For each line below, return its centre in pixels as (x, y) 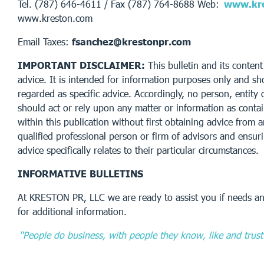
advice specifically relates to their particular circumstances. (138, 150)
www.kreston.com (55, 18)
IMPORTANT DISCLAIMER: (81, 65)
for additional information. (72, 211)
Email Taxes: (45, 41)
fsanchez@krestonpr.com (131, 41)
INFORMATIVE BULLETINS (80, 173)
